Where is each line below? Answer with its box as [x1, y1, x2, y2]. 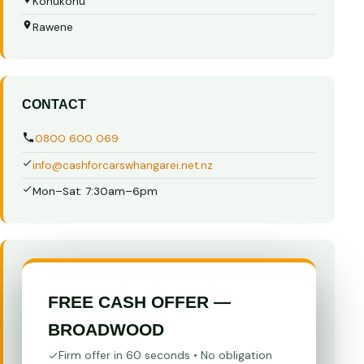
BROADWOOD [48, 320, 165, 340]
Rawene [32, 20, 74, 35]
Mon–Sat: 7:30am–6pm [32, 184, 158, 199]
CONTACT [22, 97, 87, 112]
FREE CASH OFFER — [48, 292, 232, 312]
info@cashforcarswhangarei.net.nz [32, 158, 214, 172]
